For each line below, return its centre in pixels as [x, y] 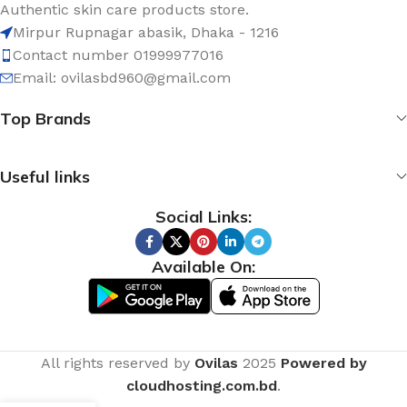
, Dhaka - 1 [219, 32]
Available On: [203, 267]
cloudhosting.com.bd [202, 386]
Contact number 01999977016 [118, 55]
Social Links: [203, 217]
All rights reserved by [117, 363]
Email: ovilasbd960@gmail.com [122, 78]
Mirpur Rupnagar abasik [98, 32]
